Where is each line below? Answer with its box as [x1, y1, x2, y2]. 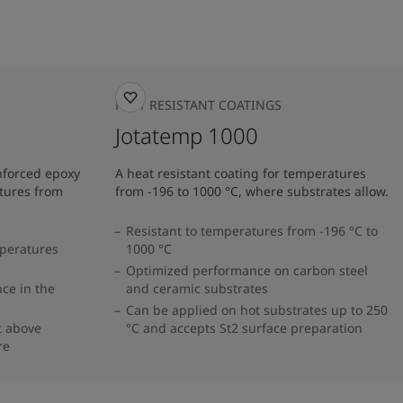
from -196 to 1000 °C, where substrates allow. [115, 183, 389, 200]
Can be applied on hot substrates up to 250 [126, 301, 388, 318]
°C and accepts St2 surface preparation [126, 319, 363, 336]
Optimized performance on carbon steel [126, 262, 368, 279]
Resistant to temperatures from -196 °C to [126, 222, 378, 239]
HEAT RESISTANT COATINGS [115, 96, 282, 113]
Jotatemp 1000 [115, 121, 258, 150]
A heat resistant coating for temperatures [115, 165, 366, 182]
